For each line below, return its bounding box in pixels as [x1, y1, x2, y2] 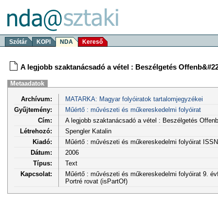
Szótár [9, 38, 27, 45]
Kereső [82, 38, 103, 45]
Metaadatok [10, 80, 45, 87]
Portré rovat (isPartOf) [65, 177, 127, 185]
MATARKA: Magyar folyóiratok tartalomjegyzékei [65, 95, 203, 103]
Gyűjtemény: [14, 106, 52, 113]
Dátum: [31, 148, 52, 156]
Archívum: [21, 95, 52, 103]
